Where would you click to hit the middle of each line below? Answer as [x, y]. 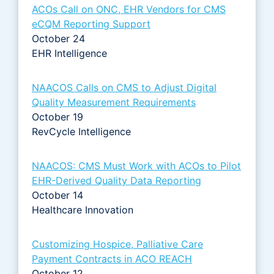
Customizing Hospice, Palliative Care [117, 244]
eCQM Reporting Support [91, 24]
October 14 [57, 195]
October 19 [57, 117]
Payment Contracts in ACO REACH [112, 258]
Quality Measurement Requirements [114, 102]
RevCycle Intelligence [81, 131]
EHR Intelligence [69, 53]
